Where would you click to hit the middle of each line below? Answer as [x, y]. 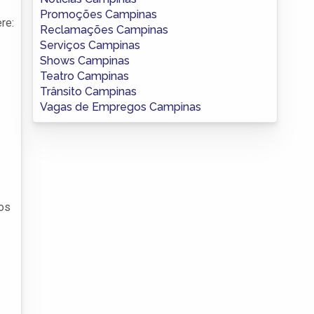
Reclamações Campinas [104, 29]
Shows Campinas [85, 60]
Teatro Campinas [84, 76]
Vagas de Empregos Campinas [121, 107]
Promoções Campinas [98, 14]
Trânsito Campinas [88, 91]
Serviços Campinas [90, 45]
